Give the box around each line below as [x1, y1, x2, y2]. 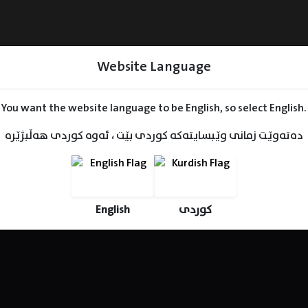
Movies [133, 133, 175, 154]
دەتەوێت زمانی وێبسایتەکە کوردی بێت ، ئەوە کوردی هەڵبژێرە [5, 126, 303, 144]
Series [38, 133, 74, 154]
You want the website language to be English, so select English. [1, 99, 307, 117]
